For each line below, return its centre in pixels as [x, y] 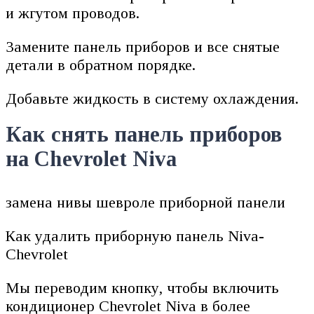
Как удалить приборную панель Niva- [135, 235]
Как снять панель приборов [144, 135]
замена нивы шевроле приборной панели [145, 202]
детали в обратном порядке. [101, 64]
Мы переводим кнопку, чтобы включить [142, 287]
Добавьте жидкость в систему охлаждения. [152, 98]
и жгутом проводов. [73, 13]
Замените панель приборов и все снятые [143, 46]
